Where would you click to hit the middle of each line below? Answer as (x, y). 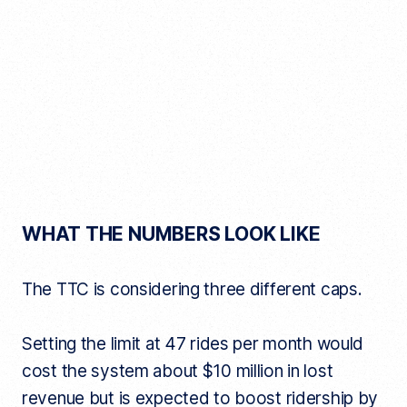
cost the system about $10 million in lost (177, 372)
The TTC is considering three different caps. (194, 290)
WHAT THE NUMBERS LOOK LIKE (171, 234)
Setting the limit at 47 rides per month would (193, 344)
